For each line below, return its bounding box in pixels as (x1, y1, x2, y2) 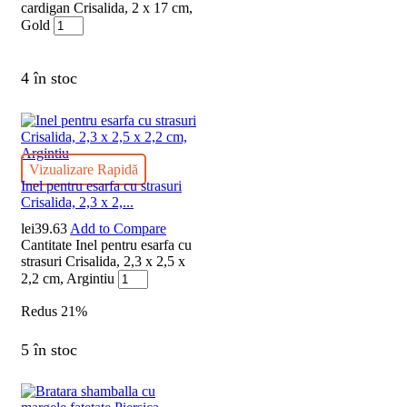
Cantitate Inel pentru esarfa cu (21, 237, 192, 253)
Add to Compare (70, 221, 166, 237)
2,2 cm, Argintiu (21, 271, 114, 287)
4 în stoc (21, 69, 77, 88)
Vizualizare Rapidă (29, 162, 138, 178)
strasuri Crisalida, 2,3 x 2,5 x (21, 253, 185, 270)
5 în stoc (21, 340, 77, 359)
